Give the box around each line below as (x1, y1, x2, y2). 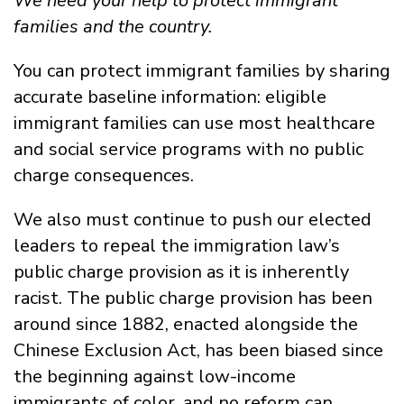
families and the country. (14, 14, 213, 39)
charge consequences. (14, 162, 198, 188)
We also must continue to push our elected (14, 207, 372, 232)
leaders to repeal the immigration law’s (14, 233, 340, 258)
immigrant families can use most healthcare (14, 110, 375, 135)
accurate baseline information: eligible (14, 84, 326, 109)
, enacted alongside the (165, 311, 358, 336)
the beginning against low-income (14, 363, 296, 389)
